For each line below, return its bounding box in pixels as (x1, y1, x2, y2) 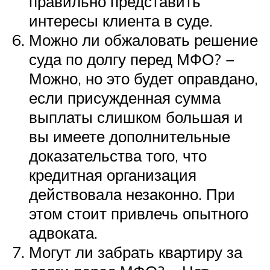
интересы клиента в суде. (29, 11, 213, 31)
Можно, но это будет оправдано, (29, 69, 258, 89)
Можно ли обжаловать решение (29, 30, 258, 50)
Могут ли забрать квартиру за (29, 242, 242, 262)
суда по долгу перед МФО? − (29, 49, 234, 69)
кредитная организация (29, 165, 196, 185)
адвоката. (29, 223, 98, 243)
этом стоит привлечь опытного (29, 204, 248, 224)
